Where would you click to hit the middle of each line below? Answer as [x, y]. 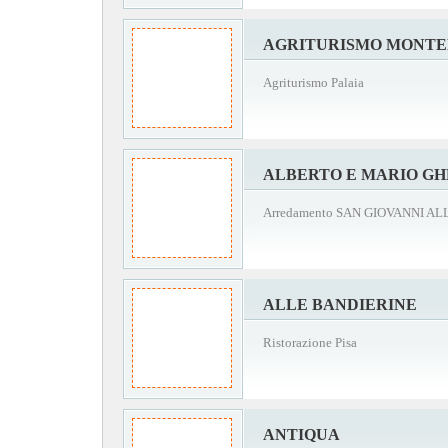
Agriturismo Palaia [313, 82]
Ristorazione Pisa [310, 342]
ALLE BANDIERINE [340, 304]
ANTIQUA [301, 434]
